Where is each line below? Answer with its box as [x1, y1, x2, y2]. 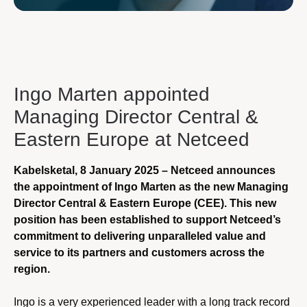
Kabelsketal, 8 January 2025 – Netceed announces [14, 164, 275, 176]
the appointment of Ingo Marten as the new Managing [14, 180, 288, 193]
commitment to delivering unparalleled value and [14, 230, 266, 242]
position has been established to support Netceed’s [14, 213, 281, 225]
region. [14, 262, 50, 275]
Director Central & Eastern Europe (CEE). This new [14, 197, 276, 209]
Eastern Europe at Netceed [14, 129, 249, 151]
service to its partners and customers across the [14, 246, 265, 258]
